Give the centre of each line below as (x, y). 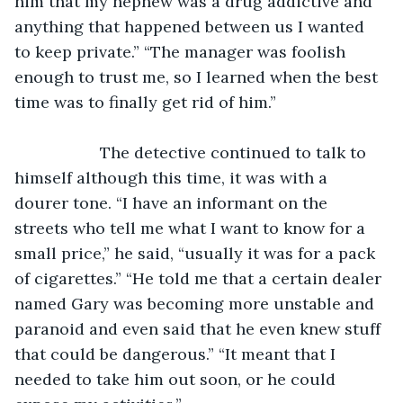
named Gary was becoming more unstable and (197, 303)
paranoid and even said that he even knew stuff (200, 328)
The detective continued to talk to (66, 152)
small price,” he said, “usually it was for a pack (197, 253)
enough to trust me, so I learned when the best (198, 76)
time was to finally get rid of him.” (145, 102)
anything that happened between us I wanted (192, 26)
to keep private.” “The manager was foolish (182, 51)
